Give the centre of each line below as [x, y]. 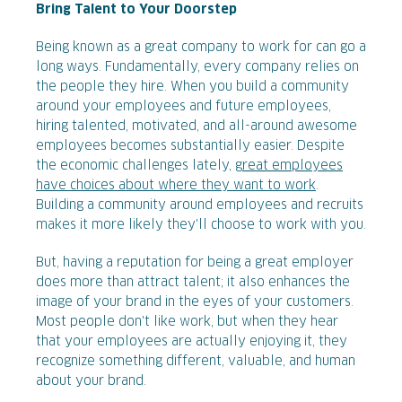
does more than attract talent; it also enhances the [193, 283]
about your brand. [91, 381]
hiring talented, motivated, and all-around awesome [197, 127]
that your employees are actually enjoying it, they [192, 342]
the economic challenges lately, [135, 166]
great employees [289, 166]
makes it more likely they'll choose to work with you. [201, 225]
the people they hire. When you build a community [192, 87]
